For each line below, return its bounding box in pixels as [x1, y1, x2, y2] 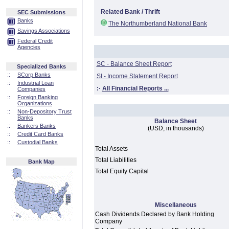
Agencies [17, 44, 40, 50]
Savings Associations [17, 28, 70, 34]
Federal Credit [17, 38, 53, 44]
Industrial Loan [17, 80, 54, 86]
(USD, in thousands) [147, 125, 204, 132]
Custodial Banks [17, 139, 58, 145]
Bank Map [28, 158, 55, 165]
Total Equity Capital [95, 168, 149, 175]
